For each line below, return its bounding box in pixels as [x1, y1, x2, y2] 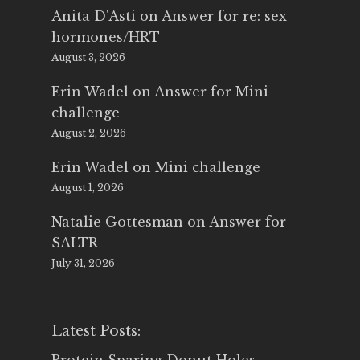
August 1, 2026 [51, 182, 124, 194]
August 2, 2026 [51, 127, 126, 140]
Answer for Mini [154, 84, 268, 100]
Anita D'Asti [51, 8, 136, 25]
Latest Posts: [51, 322, 141, 341]
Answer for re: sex [162, 8, 287, 25]
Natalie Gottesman [51, 214, 183, 231]
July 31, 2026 [51, 257, 115, 270]
